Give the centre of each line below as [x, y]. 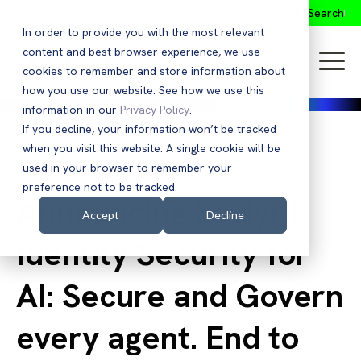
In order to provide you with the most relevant [143, 32]
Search [326, 13]
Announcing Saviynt [158, 212]
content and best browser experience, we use [141, 52]
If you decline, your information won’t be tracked [149, 129]
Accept [101, 215]
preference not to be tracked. [100, 187]
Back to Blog [58, 157]
